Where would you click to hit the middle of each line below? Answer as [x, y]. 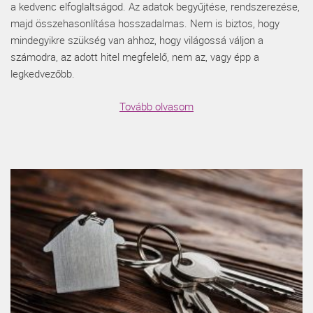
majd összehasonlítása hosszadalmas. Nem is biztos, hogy [145, 23]
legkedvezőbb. [43, 74]
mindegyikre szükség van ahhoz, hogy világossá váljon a [137, 40]
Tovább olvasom [156, 107]
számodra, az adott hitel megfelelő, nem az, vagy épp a [135, 57]
